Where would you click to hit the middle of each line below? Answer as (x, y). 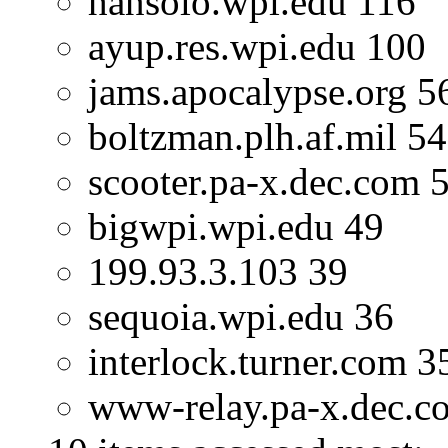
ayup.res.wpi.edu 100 (257, 47)
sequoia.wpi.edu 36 (241, 317)
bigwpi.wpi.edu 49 (236, 227)
